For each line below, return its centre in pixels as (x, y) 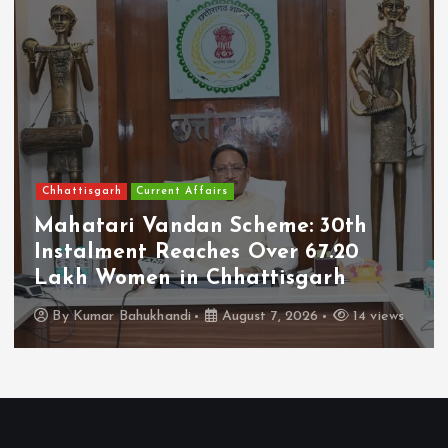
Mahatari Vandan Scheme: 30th (201, 227)
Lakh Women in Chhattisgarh (190, 279)
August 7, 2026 (268, 316)
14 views (376, 316)
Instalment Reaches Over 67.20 (197, 253)
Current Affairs (182, 191)
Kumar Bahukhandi (132, 316)
